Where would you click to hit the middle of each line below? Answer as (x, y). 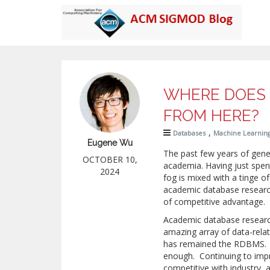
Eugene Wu (110, 143)
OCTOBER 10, (110, 159)
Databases (190, 133)
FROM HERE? (212, 116)
